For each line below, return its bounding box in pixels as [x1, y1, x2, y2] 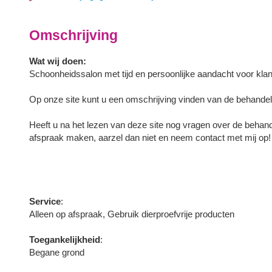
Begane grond [29, 246, 85, 257]
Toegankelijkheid [29, 234, 101, 245]
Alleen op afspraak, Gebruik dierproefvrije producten [29, 208, 235, 219]
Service [29, 195, 61, 206]
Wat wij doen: [29, 55, 87, 66]
